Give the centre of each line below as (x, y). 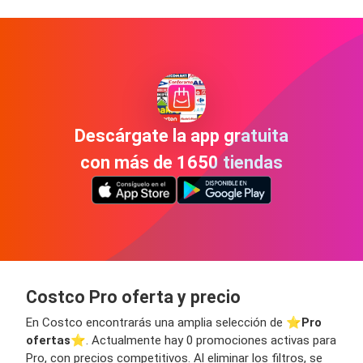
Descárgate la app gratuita (181, 136)
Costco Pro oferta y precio (133, 297)
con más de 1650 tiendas (181, 163)
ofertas (48, 340)
